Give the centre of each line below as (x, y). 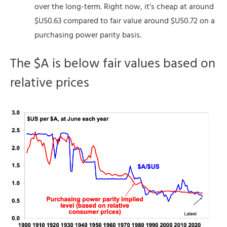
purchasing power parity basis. (88, 36)
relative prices (50, 84)
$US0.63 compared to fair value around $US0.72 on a (125, 22)
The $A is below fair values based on (113, 64)
